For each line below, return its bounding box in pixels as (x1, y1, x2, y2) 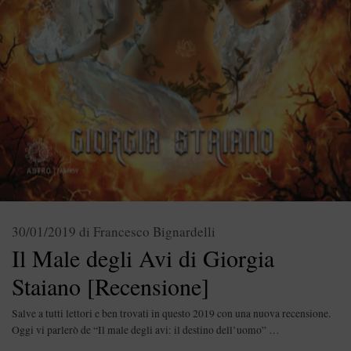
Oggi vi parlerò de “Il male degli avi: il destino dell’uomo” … (12, 322, 280, 337)
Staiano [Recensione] (12, 270, 209, 302)
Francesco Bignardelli (93, 222, 215, 241)
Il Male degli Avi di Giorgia (12, 241, 274, 273)
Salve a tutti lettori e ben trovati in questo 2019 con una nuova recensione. (12, 306, 331, 320)
